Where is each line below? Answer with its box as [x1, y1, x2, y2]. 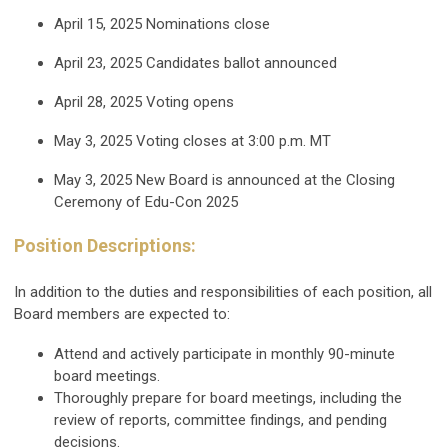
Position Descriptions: [14, 234, 200, 256]
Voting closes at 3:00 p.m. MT [136, 131, 331, 150]
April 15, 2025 [54, 14, 142, 33]
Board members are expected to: [14, 304, 238, 323]
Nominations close [146, 14, 270, 33]
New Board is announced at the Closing [136, 170, 395, 189]
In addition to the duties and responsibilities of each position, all [14, 282, 432, 301]
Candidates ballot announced [146, 53, 341, 72]
